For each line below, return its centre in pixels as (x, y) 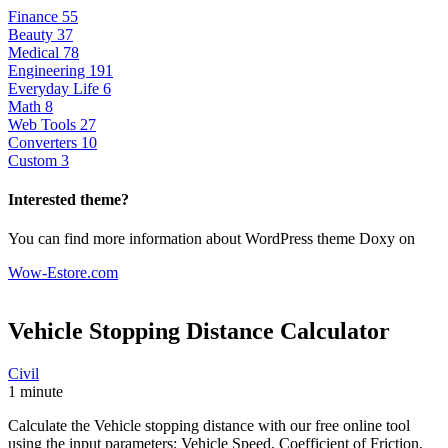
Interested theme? (68, 199)
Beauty (32, 34)
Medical (35, 52)
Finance (35, 16)
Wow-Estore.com (63, 273)
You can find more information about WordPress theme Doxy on (211, 239)
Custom (34, 160)
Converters (44, 142)
